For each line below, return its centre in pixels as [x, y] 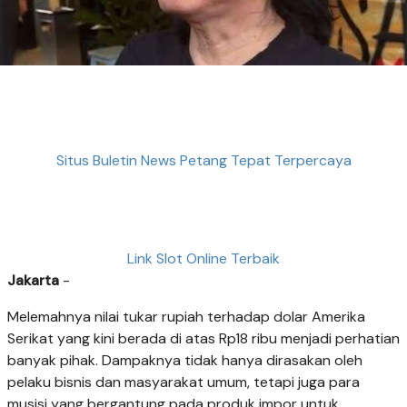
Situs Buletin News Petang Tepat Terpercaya [203, 160]
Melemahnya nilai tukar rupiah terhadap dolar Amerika [186, 317]
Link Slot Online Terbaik [203, 259]
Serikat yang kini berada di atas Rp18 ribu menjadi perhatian [203, 339]
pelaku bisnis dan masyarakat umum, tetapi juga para [184, 382]
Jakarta [33, 281]
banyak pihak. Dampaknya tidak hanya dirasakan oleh [185, 361]
